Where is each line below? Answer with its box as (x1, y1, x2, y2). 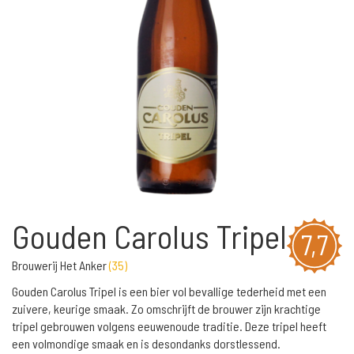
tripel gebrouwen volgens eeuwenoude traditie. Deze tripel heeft (12, 318, 326, 333)
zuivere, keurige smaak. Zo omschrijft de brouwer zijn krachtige (12, 301, 321, 316)
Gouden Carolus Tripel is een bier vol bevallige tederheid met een (12, 284, 326, 299)
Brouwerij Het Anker (12, 258, 109, 273)
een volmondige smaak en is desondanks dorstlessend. (12, 336, 281, 351)
